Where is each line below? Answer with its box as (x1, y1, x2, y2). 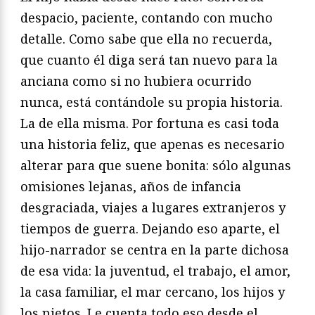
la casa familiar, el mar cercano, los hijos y (20, 283, 285, 300)
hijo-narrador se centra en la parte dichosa (20, 240, 289, 258)
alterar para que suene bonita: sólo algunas (20, 156, 291, 174)
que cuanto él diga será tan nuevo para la (20, 51, 278, 68)
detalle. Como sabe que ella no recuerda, (20, 30, 272, 47)
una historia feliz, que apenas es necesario (20, 135, 285, 153)
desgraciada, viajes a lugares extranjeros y (20, 198, 285, 216)
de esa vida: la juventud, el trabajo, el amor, (20, 262, 290, 279)
